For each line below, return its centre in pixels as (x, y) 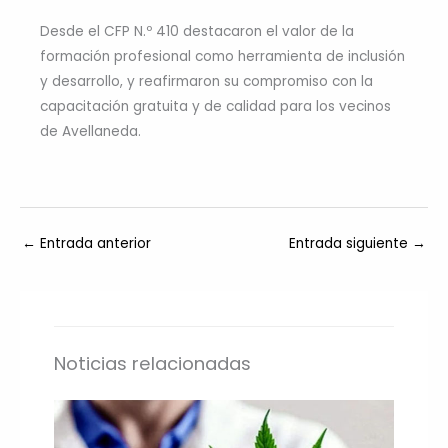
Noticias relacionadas (153, 363)
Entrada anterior (93, 244)
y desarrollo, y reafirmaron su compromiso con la (206, 82)
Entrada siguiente (350, 244)
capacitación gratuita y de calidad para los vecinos (215, 107)
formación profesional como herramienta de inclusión (222, 57)
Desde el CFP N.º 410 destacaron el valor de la (197, 32)
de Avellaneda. (90, 132)
